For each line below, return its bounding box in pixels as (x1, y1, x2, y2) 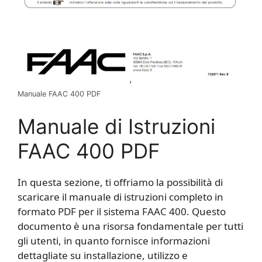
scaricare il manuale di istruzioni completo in (18, 190, 223, 204)
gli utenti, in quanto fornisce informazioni (18, 234, 210, 248)
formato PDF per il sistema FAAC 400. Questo (18, 205, 226, 219)
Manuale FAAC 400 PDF (18, 89, 101, 98)
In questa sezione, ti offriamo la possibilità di (18, 175, 223, 189)
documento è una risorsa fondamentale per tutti (18, 219, 243, 233)
